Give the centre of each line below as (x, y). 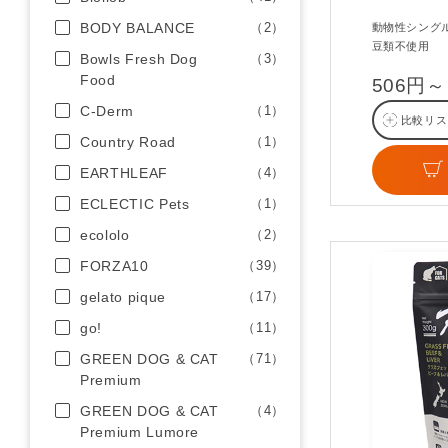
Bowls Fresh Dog (139, 59)
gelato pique (123, 297)
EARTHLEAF (124, 173)
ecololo (105, 235)
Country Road (128, 142)
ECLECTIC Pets (135, 204)
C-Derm (107, 111)
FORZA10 (114, 266)
